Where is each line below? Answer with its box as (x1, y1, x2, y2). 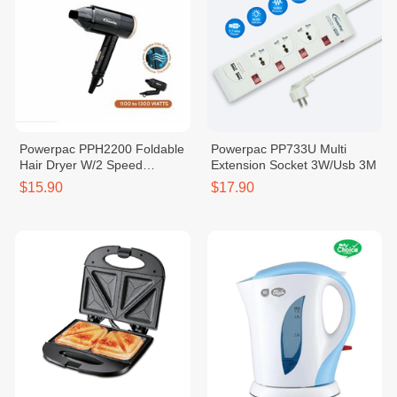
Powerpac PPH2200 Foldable (19, 142, 184, 156)
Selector (19, 174, 66, 188)
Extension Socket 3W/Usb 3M (211, 158, 378, 172)
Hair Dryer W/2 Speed (19, 158, 143, 172)
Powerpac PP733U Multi (211, 142, 347, 156)
